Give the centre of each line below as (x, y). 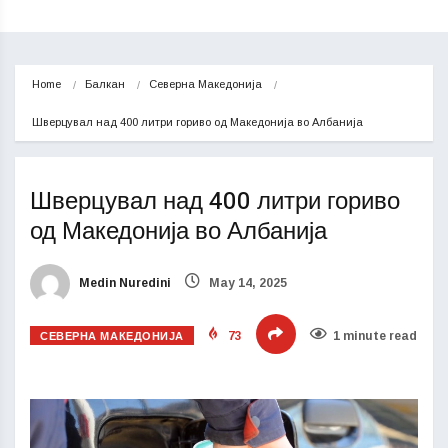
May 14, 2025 (246, 283)
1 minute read (374, 336)
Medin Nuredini (123, 283)
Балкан (105, 84)
